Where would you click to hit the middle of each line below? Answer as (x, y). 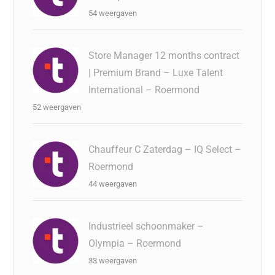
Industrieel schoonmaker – (146, 226)
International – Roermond (144, 90)
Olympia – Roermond (135, 243)
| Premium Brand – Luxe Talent (156, 72)
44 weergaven (113, 184)
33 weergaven (113, 260)
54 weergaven (113, 13)
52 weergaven (57, 107)
